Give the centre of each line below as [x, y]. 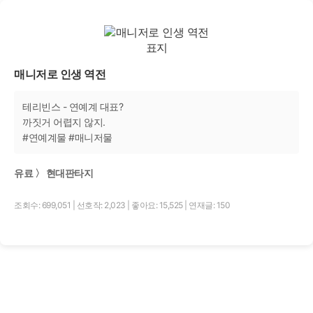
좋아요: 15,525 [158, 205]
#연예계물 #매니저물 [67, 137]
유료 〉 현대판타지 [53, 173]
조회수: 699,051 [43, 205]
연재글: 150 [209, 205]
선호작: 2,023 [102, 205]
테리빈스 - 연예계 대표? [73, 107]
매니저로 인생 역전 [60, 74]
